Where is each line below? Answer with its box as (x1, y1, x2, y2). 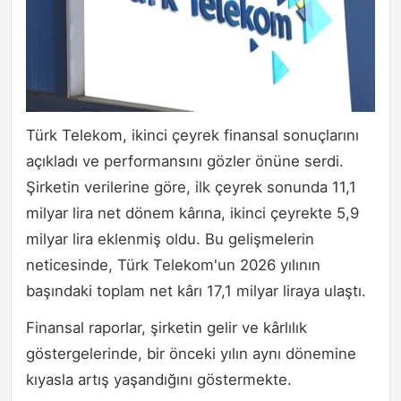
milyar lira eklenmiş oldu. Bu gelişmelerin (26, 230, 314, 249)
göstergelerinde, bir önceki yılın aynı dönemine (26, 345, 356, 363)
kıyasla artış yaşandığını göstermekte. (26, 371, 292, 389)
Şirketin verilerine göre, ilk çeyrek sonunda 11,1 (26, 178, 356, 197)
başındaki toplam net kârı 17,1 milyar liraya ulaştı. (26, 282, 366, 301)
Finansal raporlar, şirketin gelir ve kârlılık (26, 319, 307, 337)
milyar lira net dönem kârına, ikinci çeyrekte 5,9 (26, 204, 359, 223)
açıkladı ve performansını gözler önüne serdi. (26, 152, 344, 171)
